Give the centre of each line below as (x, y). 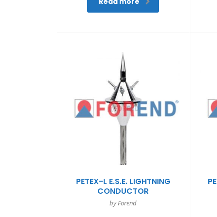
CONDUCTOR (123, 191)
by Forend (123, 203)
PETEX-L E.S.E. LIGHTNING (123, 181)
